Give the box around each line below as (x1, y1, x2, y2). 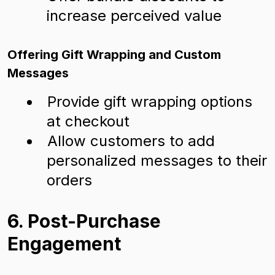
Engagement (7, 233, 121, 255)
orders (47, 171, 92, 189)
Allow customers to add (47, 132, 215, 150)
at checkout (47, 112, 130, 130)
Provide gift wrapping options (47, 93, 252, 110)
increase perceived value (47, 7, 222, 25)
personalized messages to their (47, 152, 267, 169)
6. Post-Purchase (7, 210, 161, 232)
